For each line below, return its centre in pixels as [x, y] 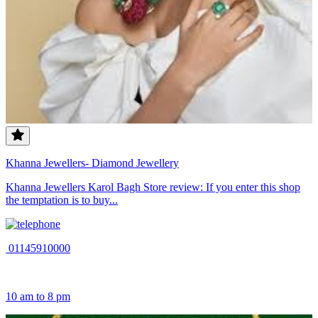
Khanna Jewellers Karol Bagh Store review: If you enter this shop [153, 187]
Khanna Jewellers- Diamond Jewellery [92, 163]
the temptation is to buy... [62, 200]
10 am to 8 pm [38, 297]
